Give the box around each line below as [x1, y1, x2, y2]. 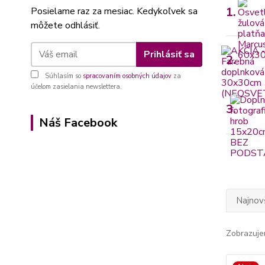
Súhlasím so [43, 72, 83, 80]
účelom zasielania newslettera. [31, 82, 122, 91]
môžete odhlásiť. [31, 19, 100, 32]
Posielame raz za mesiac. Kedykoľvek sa [31, 5, 198, 18]
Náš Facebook [39, 115, 117, 131]
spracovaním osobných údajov [83, 72, 172, 80]
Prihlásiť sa [143, 47, 195, 61]
